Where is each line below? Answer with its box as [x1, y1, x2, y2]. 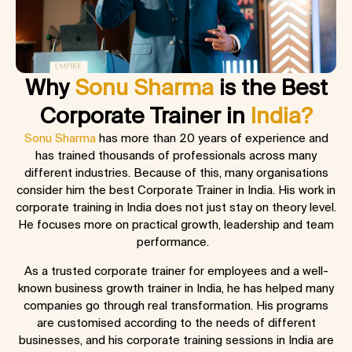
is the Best [213, 75, 328, 100]
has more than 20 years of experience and [95, 131, 328, 145]
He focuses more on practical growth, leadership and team [18, 218, 334, 232]
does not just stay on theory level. [152, 200, 336, 214]
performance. [137, 235, 215, 249]
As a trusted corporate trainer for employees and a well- [24, 263, 328, 277]
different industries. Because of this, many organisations [24, 166, 328, 180]
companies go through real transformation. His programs [24, 298, 328, 312]
